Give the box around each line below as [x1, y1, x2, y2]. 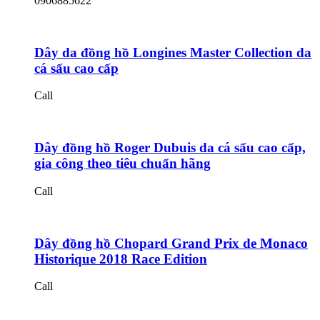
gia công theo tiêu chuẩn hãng [34, 156, 211, 171]
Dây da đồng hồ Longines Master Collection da [34, 44, 311, 60]
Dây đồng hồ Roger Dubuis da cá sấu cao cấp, [34, 140, 306, 156]
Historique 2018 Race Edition [34, 251, 207, 266]
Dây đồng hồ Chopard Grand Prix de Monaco [34, 235, 308, 251]
